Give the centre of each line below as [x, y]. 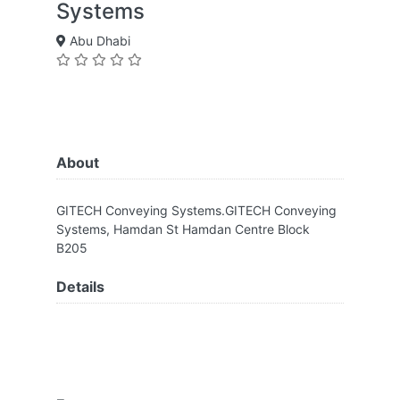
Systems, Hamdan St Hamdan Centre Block [183, 229]
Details [80, 287]
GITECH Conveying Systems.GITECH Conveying [196, 210]
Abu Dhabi [98, 41]
